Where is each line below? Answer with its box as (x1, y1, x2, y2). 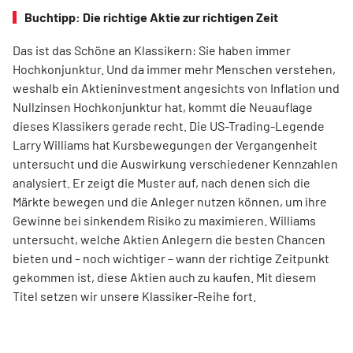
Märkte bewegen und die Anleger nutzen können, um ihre (13, 194, 327, 210)
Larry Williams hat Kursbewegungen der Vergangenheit (13, 137, 318, 153)
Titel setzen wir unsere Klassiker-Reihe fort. (13, 288, 256, 304)
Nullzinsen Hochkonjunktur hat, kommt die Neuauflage (13, 99, 313, 115)
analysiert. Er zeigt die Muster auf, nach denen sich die (13, 175, 310, 191)
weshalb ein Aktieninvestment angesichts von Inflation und (13, 80, 340, 96)
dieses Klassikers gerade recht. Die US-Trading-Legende (13, 118, 325, 134)
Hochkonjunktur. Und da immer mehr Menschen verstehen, (13, 61, 336, 77)
